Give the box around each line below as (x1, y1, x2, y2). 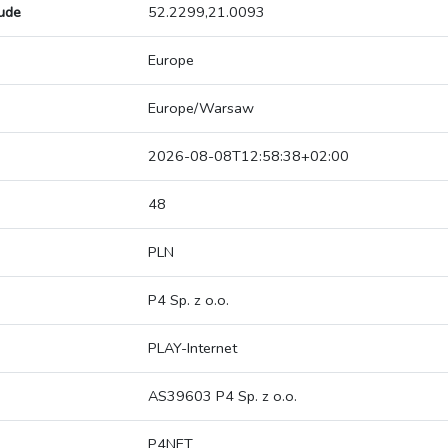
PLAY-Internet (148, 338, 237, 359)
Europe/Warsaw (148, 98, 254, 119)
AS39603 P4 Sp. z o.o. (148, 386, 297, 407)
